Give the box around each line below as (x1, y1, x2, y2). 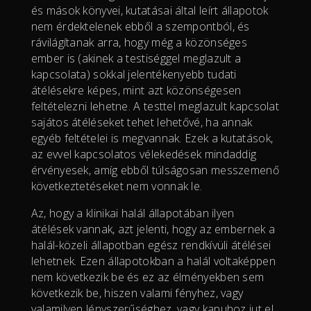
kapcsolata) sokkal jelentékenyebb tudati (31, 66, 237, 82)
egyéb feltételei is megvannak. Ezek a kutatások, (31, 130, 274, 146)
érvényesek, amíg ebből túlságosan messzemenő (31, 162, 279, 178)
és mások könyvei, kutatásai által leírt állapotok (31, 2, 269, 18)
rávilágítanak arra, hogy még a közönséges (31, 34, 248, 50)
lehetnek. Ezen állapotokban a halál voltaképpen (31, 253, 276, 269)
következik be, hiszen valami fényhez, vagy (31, 285, 244, 301)
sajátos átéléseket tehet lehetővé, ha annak (31, 114, 253, 130)
